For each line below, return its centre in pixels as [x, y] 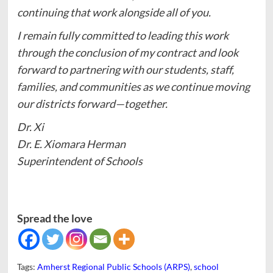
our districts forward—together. [92, 103]
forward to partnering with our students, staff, [125, 69]
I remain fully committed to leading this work [122, 35]
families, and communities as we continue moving [133, 86]
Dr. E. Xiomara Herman [71, 144]
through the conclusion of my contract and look [127, 52]
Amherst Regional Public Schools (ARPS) [113, 266]
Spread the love [55, 218]
